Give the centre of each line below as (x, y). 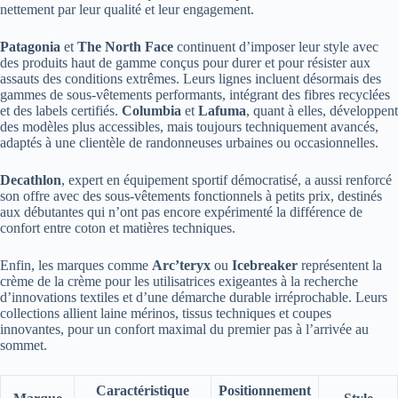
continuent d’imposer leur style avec (276, 47)
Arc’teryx (181, 266)
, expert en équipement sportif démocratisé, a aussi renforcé (227, 180)
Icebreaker (265, 266)
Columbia (151, 111)
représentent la (340, 266)
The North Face (125, 47)
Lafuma (222, 111)
